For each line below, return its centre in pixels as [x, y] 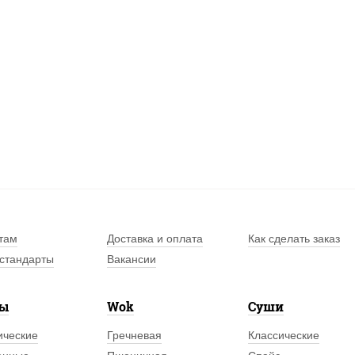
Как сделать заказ [294, 239]
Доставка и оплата [155, 239]
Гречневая [135, 335]
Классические [283, 335]
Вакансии [132, 259]
